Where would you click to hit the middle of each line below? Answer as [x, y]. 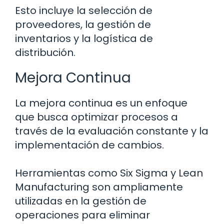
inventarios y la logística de [84, 39]
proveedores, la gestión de [83, 25]
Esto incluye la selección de [84, 11]
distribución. [45, 53]
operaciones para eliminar [82, 215]
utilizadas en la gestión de [81, 201]
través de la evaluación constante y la [112, 131]
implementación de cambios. [89, 145]
